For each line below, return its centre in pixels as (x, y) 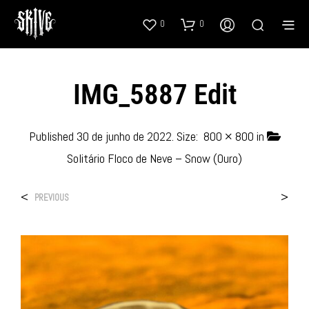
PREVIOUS (52, 197)
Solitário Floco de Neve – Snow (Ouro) (154, 158)
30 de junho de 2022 (124, 136)
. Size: (186, 136)
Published (52, 136)
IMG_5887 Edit (154, 94)
